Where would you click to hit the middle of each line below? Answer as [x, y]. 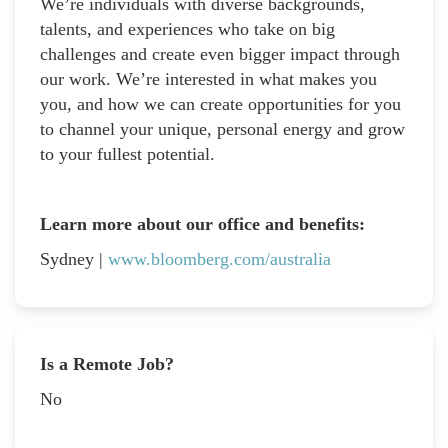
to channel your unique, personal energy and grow [222, 128]
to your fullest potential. [127, 153]
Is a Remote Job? [107, 363]
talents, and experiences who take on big [187, 28]
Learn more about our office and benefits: [205, 223]
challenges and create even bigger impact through [220, 53]
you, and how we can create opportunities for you [220, 103]
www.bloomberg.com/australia [219, 258]
